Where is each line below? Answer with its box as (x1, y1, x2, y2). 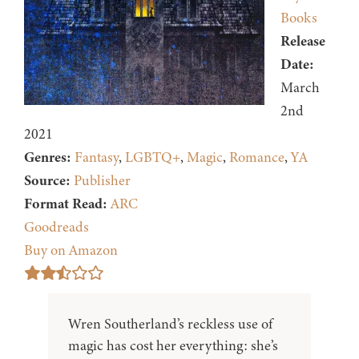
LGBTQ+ (125, 147, 180, 167)
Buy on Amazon (24, 240, 118, 260)
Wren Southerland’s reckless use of (68, 314, 272, 334)
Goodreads (24, 217, 89, 237)
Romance (229, 147, 284, 167)
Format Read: (24, 194, 107, 214)
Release (280, 31, 325, 51)
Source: (24, 171, 71, 191)
